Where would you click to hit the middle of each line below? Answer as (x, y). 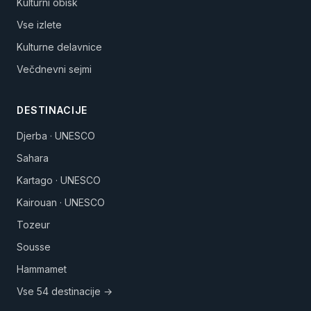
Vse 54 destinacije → (65, 291)
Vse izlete (39, 25)
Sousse (34, 247)
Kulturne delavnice (59, 47)
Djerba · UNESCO (56, 136)
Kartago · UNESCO (59, 180)
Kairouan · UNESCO (61, 202)
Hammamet (42, 269)
